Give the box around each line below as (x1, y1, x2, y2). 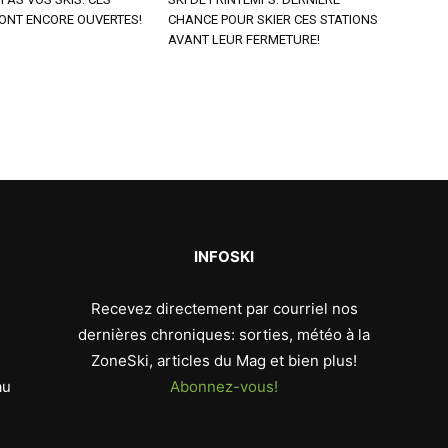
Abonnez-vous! (170, 377, 278, 396)
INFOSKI (194, 247, 254, 266)
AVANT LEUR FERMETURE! (168, 32, 320, 47)
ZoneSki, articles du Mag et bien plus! (91, 351, 357, 370)
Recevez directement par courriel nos (90, 299, 358, 318)
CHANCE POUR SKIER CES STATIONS (168, 12, 378, 27)
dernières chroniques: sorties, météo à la (78, 325, 370, 344)
